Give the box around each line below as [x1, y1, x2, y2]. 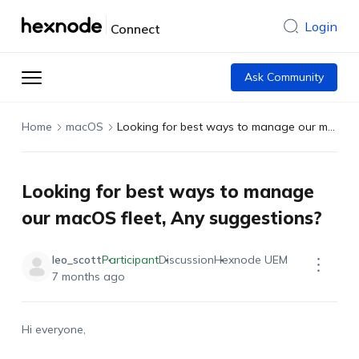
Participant [101, 252, 159, 267]
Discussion [158, 252, 214, 267]
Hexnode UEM [213, 252, 288, 267]
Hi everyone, [21, 322, 86, 337]
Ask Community [244, 70, 325, 84]
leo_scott [51, 252, 102, 267]
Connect [110, 21, 160, 37]
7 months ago [51, 269, 125, 284]
